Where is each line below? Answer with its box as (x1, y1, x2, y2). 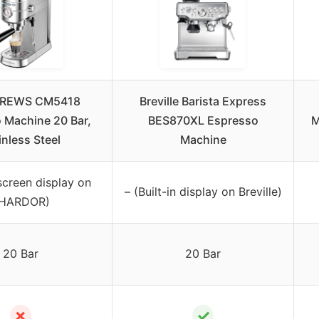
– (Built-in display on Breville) (124, 184, 282, 199)
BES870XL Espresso (147, 113, 258, 127)
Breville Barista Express (140, 93, 266, 108)
